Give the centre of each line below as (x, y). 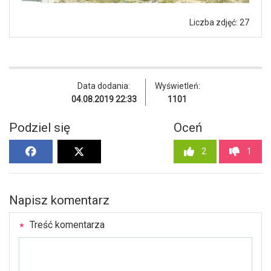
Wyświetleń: (177, 86)
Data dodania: (104, 86)
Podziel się (40, 128)
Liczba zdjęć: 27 (219, 23)
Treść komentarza (66, 225)
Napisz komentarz (59, 201)
